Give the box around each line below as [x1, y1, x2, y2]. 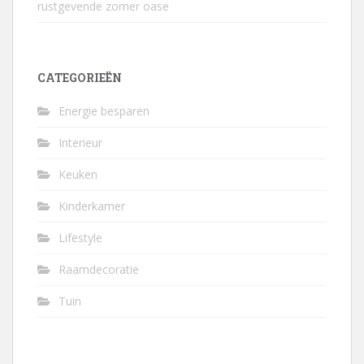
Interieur [58, 134, 102, 150]
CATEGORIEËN [37, 69, 122, 85]
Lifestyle [58, 229, 102, 245]
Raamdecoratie [58, 261, 139, 277]
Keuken [58, 166, 97, 182]
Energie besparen [58, 102, 149, 119]
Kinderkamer [58, 197, 125, 214]
